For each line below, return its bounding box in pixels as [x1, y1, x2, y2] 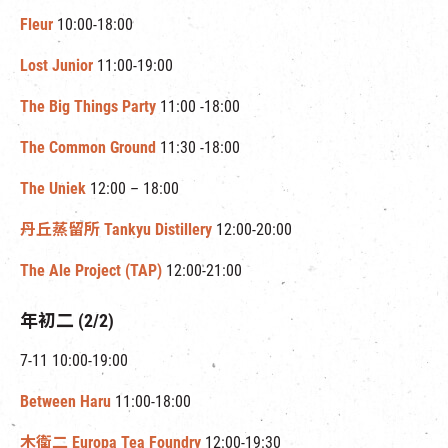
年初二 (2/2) [20, 310, 114, 331]
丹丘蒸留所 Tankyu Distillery [20, 220, 212, 239]
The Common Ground [20, 138, 156, 157]
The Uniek [20, 179, 86, 198]
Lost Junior [20, 56, 93, 75]
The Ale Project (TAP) [20, 261, 166, 280]
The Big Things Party [20, 97, 156, 116]
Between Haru [20, 392, 111, 411]
